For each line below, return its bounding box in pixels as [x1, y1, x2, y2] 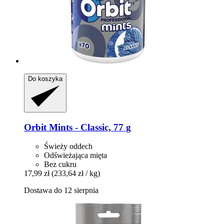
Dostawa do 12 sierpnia [24, 186, 98, 195]
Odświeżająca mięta [44, 151, 107, 160]
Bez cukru [44, 160, 76, 169]
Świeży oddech [44, 142, 92, 151]
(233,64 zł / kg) [51, 169, 100, 178]
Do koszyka [28, 75, 62, 83]
